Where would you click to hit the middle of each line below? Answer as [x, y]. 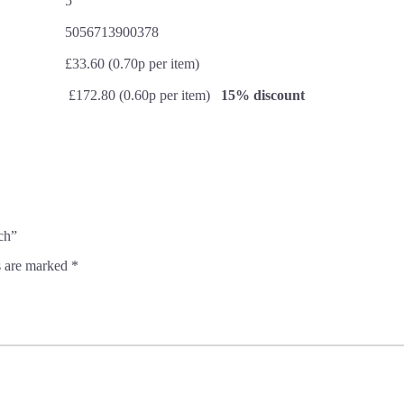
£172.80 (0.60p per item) [143, 96]
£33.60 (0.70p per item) [132, 64]
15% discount [263, 96]
